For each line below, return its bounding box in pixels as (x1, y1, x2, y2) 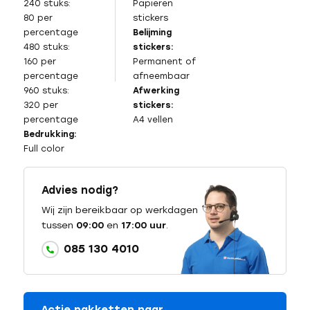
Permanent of (132, 57, 196, 67)
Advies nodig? (41, 184, 118, 197)
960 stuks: (23, 86, 69, 96)
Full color (23, 144, 64, 154)
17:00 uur (120, 220, 166, 231)
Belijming (132, 28, 172, 38)
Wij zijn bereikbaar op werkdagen (41, 205, 198, 216)
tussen (41, 220, 76, 231)
